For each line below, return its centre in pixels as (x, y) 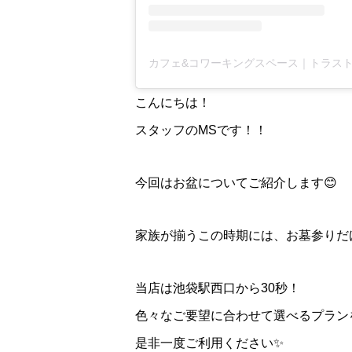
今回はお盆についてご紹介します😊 (236, 182)
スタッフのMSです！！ (201, 130)
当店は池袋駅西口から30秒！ (218, 288)
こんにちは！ (173, 102)
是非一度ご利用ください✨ (209, 343)
